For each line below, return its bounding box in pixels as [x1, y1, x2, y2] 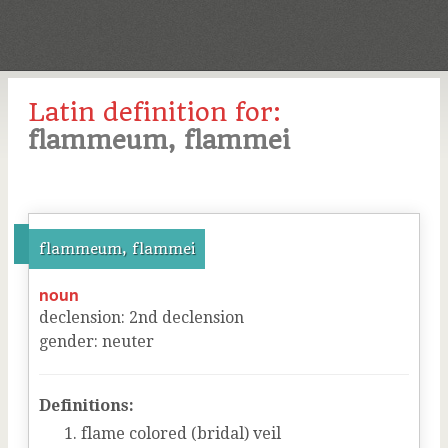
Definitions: [39, 396, 134, 415]
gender [39, 332, 94, 351]
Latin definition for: [28, 97, 281, 127]
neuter [102, 332, 154, 351]
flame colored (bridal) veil [81, 424, 281, 443]
